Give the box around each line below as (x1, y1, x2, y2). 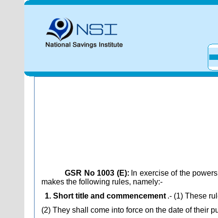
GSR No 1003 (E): (65, 169, 129, 177)
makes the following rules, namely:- (41, 178, 163, 186)
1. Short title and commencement (45, 192, 166, 200)
